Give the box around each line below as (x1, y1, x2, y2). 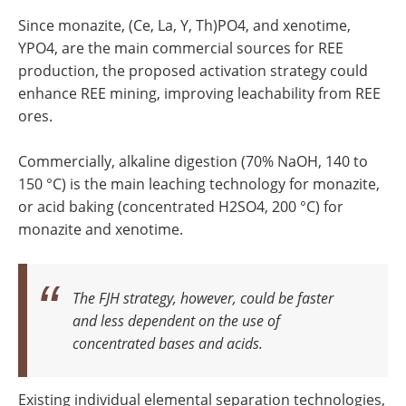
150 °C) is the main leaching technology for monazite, (18, 173, 380, 194)
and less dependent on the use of (72, 310, 280, 330)
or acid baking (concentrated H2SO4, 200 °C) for (18, 196, 343, 217)
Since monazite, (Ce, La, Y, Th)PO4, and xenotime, (18, 14, 351, 35)
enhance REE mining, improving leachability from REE (18, 82, 381, 103)
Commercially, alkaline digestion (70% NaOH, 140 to (18, 150, 368, 171)
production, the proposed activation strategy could (18, 60, 368, 81)
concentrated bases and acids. (72, 333, 263, 353)
